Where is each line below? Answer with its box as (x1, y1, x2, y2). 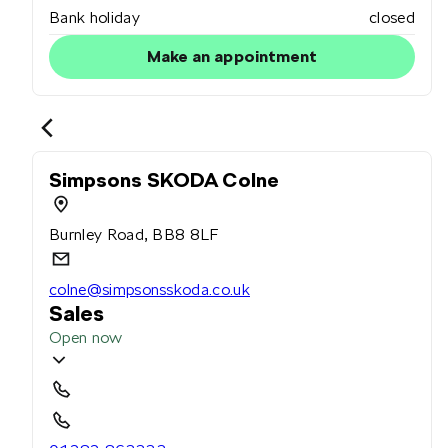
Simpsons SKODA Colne (49, 168, 279, 193)
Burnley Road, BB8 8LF (49, 225, 219, 245)
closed (369, 8, 415, 28)
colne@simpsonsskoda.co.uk (49, 280, 250, 300)
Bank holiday (49, 8, 140, 28)
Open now (49, 328, 123, 348)
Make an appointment (147, 47, 317, 67)
